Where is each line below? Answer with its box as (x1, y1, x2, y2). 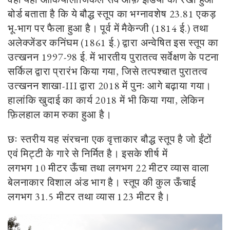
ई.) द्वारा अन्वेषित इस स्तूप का (106, 35, 219, 49)
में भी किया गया (117, 93, 176, 107)
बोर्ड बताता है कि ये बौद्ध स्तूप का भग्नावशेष (8, 7, 169, 21)
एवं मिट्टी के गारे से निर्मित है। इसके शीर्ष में (8, 146, 168, 160)
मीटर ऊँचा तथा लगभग (46, 161, 136, 175)
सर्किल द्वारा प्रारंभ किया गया (8, 64, 117, 78)
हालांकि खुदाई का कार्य (8, 93, 95, 107)
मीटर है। (133, 189, 171, 203)
